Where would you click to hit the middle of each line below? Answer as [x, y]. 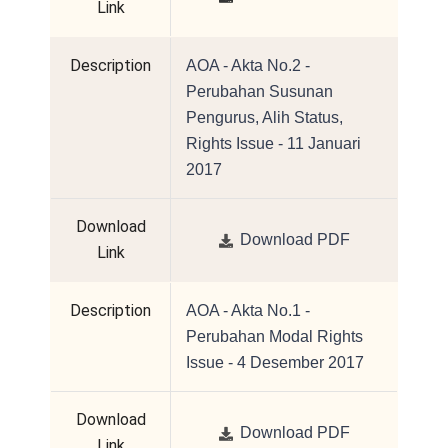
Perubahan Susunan [259, 92]
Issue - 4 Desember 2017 [275, 363]
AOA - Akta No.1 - [248, 311]
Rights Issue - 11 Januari [273, 144]
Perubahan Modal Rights [274, 337]
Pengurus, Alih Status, [264, 118]
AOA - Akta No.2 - [248, 66]
